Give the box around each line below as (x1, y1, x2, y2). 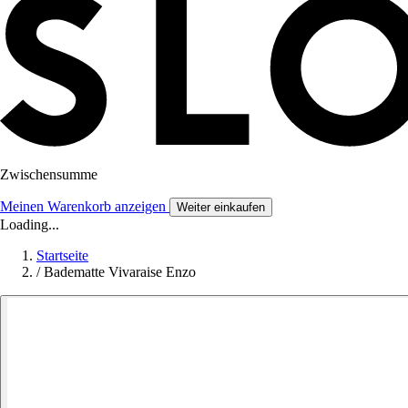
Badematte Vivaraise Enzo (44, 264, 196, 280)
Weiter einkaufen (177, 200, 265, 215)
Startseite (36, 248, 88, 264)
